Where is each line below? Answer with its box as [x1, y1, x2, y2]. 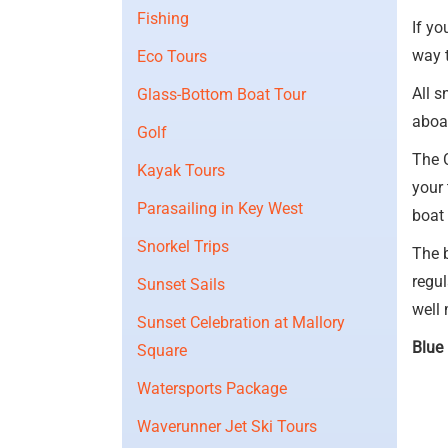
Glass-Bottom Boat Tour [137, 85, 306, 104]
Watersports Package [137, 379, 287, 398]
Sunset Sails [137, 275, 225, 294]
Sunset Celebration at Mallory [137, 313, 345, 332]
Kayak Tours [137, 161, 225, 180]
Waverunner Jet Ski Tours [137, 417, 317, 436]
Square [137, 341, 187, 360]
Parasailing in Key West [137, 199, 303, 218]
